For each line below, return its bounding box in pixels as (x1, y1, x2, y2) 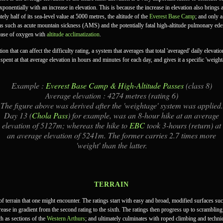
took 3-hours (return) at (145, 120, 221, 130)
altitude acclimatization (47, 31, 100, 38)
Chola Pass (32, 110, 68, 120)
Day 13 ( (4, 110, 32, 120)
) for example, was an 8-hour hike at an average (68, 110, 219, 120)
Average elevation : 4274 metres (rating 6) (45, 90, 178, 101)
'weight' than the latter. (76, 140, 147, 150)
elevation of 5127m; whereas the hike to (2, 120, 129, 130)
